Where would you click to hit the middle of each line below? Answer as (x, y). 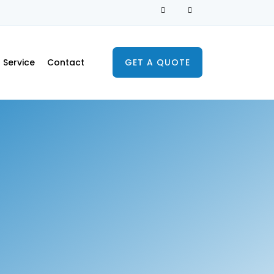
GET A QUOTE (157, 62)
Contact (65, 62)
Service (19, 62)
